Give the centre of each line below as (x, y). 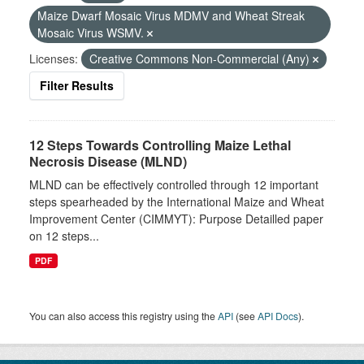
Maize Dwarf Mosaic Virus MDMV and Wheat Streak (171, 15)
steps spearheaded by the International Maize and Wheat (177, 201)
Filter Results (77, 85)
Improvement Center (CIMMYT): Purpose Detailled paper (176, 219)
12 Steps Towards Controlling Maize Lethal (160, 145)
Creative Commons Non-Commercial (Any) (201, 58)
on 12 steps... (64, 236)
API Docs (278, 316)
